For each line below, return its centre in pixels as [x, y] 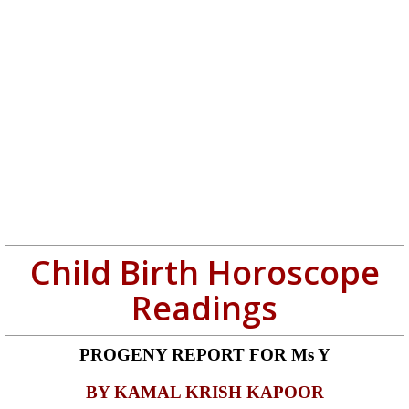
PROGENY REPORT [162, 355]
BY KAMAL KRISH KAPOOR [204, 392]
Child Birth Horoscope [204, 273]
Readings [204, 308]
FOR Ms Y [287, 355]
